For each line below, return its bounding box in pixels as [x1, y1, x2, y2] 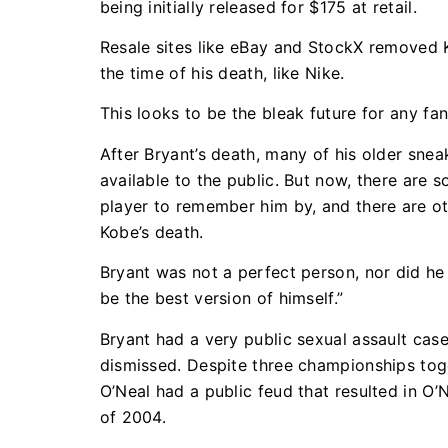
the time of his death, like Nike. [99, 62, 350, 83]
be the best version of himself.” [99, 288, 344, 309]
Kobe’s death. [99, 221, 209, 242]
